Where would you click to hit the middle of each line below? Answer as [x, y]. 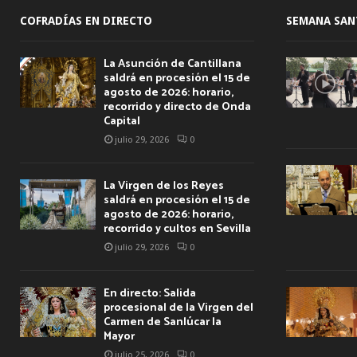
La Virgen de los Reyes [164, 186]
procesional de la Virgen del [178, 308]
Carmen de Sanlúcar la [163, 322]
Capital [122, 121]
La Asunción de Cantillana [173, 64]
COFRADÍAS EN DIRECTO [86, 20]
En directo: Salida [150, 293]
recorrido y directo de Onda [177, 107]
